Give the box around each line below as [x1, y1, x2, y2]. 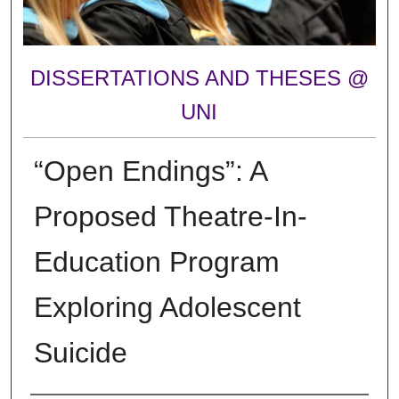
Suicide [33, 336, 127, 369]
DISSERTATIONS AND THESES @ [29, 66, 369, 91]
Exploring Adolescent [33, 290, 301, 323]
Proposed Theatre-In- [33, 199, 307, 232]
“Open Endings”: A [33, 154, 266, 187]
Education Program [33, 245, 280, 278]
